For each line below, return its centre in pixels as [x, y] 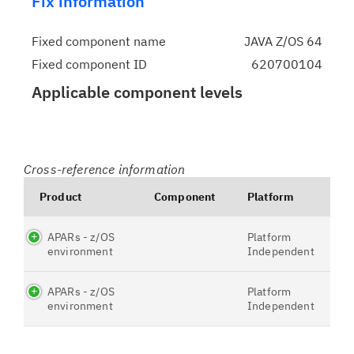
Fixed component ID [89, 64]
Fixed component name [99, 41]
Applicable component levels [137, 92]
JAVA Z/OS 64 [283, 41]
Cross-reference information [105, 169]
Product [61, 197]
